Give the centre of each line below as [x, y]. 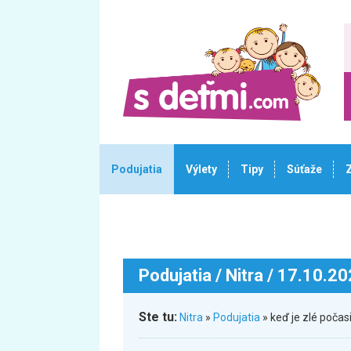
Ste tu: [158, 317]
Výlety [201, 169]
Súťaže [304, 169]
